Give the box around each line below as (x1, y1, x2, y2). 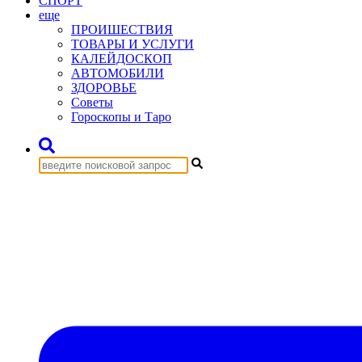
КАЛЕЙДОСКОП (71, 52, 172, 65)
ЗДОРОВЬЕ (71, 81, 137, 95)
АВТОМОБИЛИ (71, 66, 164, 80)
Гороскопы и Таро (71, 110, 171, 124)
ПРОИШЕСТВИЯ (71, 23, 173, 36)
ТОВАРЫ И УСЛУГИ (71, 37, 194, 51)
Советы (71, 95, 113, 109)
